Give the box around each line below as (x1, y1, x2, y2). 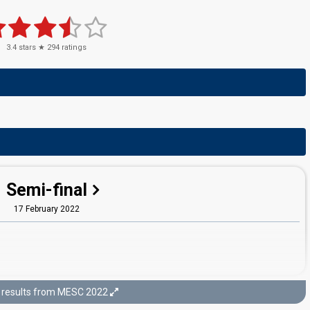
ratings (60, 43, 86, 52)
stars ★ (17, 43, 47, 52)
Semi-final (6, 180, 87, 200)
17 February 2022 (13, 204, 80, 214)
